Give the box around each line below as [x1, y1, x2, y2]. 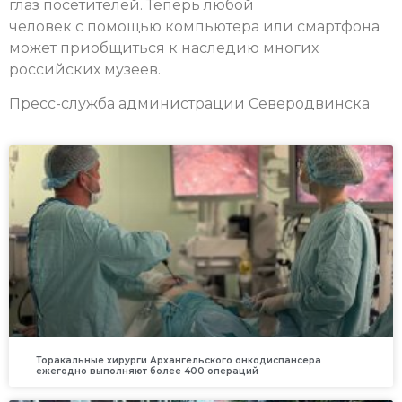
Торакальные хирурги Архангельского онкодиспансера [36, 354, 321, 367]
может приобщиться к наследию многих [9, 39, 319, 57]
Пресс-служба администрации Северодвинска [9, 94, 370, 112]
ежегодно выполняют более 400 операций [36, 365, 258, 378]
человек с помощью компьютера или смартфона [9, 17, 380, 35]
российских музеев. [9, 60, 161, 78]
